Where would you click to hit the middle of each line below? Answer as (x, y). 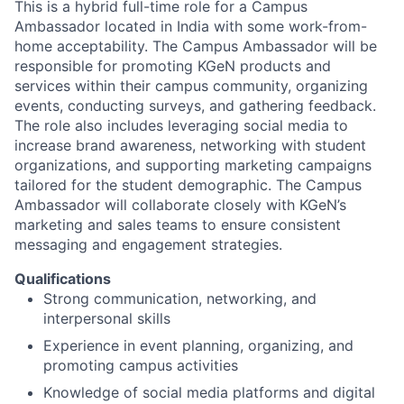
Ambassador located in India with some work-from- (191, 26)
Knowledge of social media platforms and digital (209, 392)
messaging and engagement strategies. (148, 244)
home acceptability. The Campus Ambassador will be (196, 46)
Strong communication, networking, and (180, 298)
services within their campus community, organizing (191, 86)
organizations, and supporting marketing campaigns (193, 165)
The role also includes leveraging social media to (181, 125)
